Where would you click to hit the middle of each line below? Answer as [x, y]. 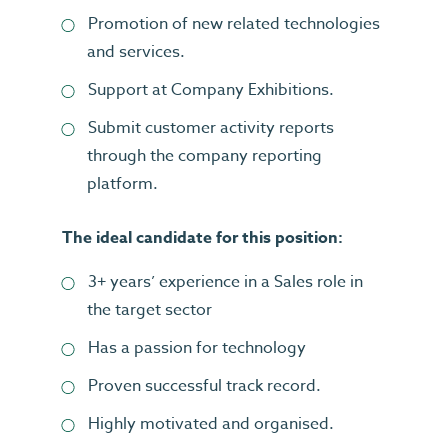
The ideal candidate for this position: [202, 238]
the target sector [149, 310]
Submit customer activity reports [211, 128]
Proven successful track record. [204, 386]
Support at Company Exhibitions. [211, 90]
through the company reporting [204, 156]
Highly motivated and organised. [211, 424]
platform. [122, 184]
